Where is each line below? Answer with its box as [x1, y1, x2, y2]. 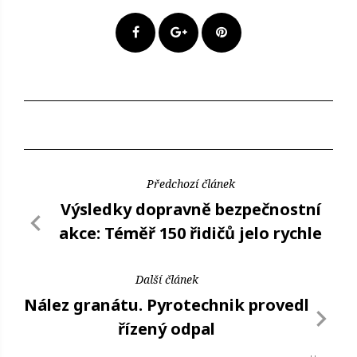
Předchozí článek [146, 175, 235, 191]
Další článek [135, 271, 198, 287]
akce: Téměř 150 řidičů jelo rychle [59, 222, 322, 244]
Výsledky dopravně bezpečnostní [60, 198, 321, 220]
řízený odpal [118, 317, 215, 339]
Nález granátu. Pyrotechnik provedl [24, 293, 309, 316]
